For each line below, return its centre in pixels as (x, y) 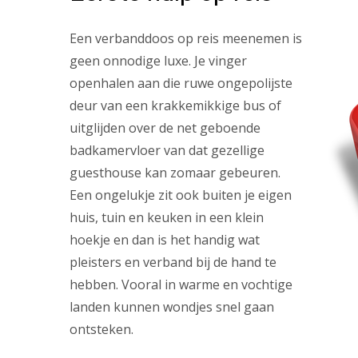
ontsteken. (101, 329)
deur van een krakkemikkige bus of (175, 105)
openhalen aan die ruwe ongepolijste (181, 83)
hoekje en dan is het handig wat (165, 240)
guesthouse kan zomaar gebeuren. (175, 173)
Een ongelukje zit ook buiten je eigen (181, 195)
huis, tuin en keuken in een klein (167, 217)
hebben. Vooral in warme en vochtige (181, 284)
